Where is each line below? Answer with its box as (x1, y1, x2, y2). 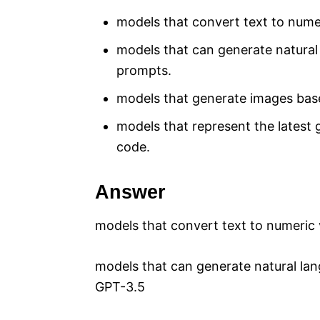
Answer (95, 181, 166, 204)
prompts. (116, 63, 171, 79)
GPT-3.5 (95, 279, 145, 295)
